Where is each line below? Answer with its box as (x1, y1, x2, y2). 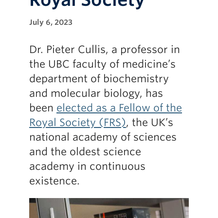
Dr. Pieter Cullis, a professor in (29, 43, 180, 55)
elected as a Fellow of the (56, 102, 182, 114)
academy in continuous (29, 160, 145, 172)
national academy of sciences (29, 131, 177, 143)
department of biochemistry (29, 73, 169, 85)
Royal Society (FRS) (29, 116, 126, 128)
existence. (29, 175, 80, 187)
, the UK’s (126, 116, 173, 128)
